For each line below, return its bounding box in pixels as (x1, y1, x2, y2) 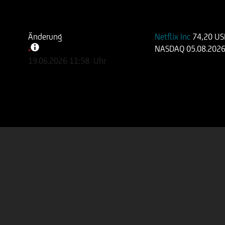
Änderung (28, 32, 63, 42)
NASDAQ (155, 44, 187, 54)
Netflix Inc (155, 32, 193, 42)
